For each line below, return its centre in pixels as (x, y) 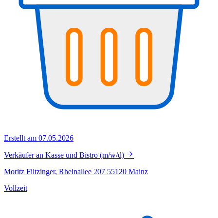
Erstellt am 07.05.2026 (39, 138)
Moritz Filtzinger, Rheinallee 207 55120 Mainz (76, 172)
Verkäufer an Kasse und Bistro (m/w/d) (65, 155)
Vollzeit (16, 188)
